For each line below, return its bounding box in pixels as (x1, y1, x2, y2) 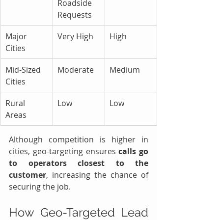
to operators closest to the (9, 157, 148, 168)
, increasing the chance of (46, 169, 148, 180)
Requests (57, 9, 92, 20)
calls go (118, 145, 148, 157)
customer (9, 169, 46, 180)
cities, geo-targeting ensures (9, 145, 119, 157)
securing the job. (9, 181, 71, 192)
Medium (110, 64, 140, 75)
